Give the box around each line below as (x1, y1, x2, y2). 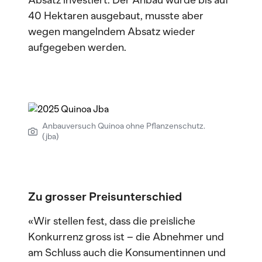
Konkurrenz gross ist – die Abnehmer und (28, 230, 224, 243)
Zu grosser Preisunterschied (28, 189, 182, 204)
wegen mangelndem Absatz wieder (28, 25, 195, 38)
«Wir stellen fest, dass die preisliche (28, 215, 195, 227)
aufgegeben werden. (28, 41, 126, 54)
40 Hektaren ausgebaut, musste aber (28, 9, 204, 22)
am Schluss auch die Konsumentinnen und (28, 246, 226, 259)
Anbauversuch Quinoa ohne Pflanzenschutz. (42, 121, 205, 131)
